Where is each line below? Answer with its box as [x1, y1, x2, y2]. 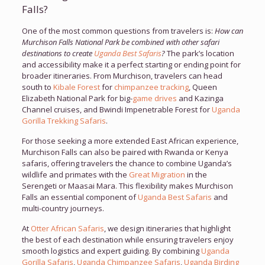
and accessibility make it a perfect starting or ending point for [21, 59, 241, 70]
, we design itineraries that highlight [104, 222, 231, 234]
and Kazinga [176, 92, 224, 104]
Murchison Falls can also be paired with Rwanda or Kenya [21, 146, 228, 157]
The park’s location [164, 47, 234, 59]
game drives [132, 92, 177, 104]
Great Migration [128, 169, 185, 180]
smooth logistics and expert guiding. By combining [21, 245, 201, 256]
